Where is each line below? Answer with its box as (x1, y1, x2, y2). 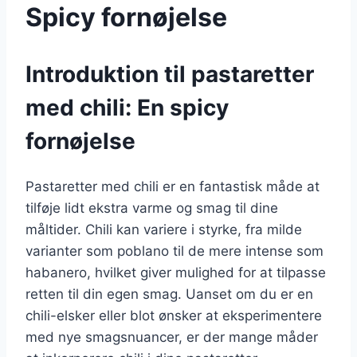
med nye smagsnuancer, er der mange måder (25, 329, 318, 346)
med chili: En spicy (25, 94, 229, 122)
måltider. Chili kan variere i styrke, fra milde (25, 222, 302, 238)
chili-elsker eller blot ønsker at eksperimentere (25, 308, 322, 324)
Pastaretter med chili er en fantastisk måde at (25, 178, 320, 195)
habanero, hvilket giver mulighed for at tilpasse (25, 265, 326, 281)
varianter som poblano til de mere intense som (25, 243, 324, 260)
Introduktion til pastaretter (25, 61, 314, 88)
